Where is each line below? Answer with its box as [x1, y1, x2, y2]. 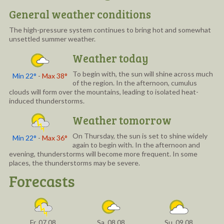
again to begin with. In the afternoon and [72, 140, 200, 149]
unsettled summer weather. [8, 34, 95, 43]
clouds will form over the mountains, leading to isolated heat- [8, 87, 198, 96]
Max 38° [41, 71, 67, 80]
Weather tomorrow [72, 112, 171, 127]
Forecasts [8, 170, 75, 191]
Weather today [72, 50, 148, 65]
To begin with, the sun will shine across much [72, 69, 213, 78]
